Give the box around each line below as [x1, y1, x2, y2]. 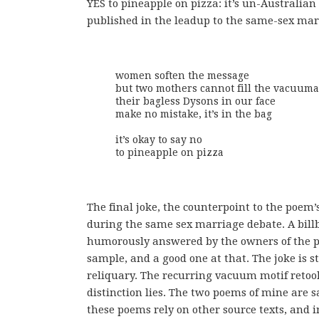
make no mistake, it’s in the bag [115, 108, 272, 120]
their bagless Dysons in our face [115, 95, 276, 108]
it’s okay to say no [115, 134, 202, 146]
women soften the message [115, 70, 249, 82]
